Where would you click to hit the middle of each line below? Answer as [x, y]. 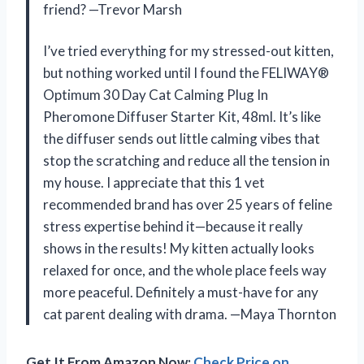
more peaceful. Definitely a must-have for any [181, 292]
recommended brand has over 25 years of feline [188, 204]
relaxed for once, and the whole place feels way [185, 270]
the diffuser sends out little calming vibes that [182, 138]
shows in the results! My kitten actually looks [179, 248]
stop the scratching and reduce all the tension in [186, 160]
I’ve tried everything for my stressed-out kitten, [188, 50]
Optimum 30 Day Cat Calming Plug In [156, 94]
